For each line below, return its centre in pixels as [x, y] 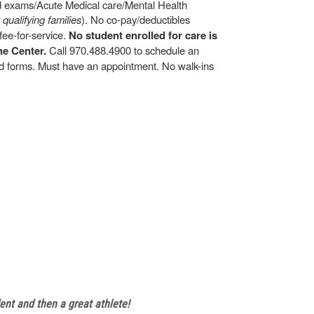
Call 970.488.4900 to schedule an [123, 50]
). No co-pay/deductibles [136, 19]
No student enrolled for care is [143, 35]
